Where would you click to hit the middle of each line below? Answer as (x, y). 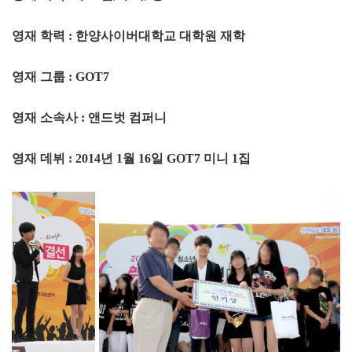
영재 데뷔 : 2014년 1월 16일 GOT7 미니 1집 (131, 158)
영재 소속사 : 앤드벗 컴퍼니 (89, 117)
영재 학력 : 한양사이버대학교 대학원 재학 (128, 35)
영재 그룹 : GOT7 (60, 76)
